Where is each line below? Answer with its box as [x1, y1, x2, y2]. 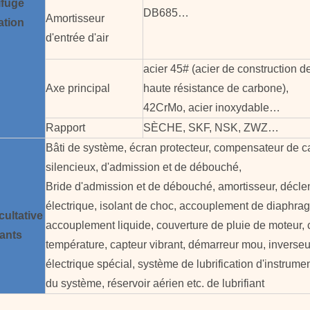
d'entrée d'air [46, 32, 109, 44]
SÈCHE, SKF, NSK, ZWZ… [143, 122, 279, 134]
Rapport [46, 122, 85, 134]
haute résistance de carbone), [143, 82, 289, 94]
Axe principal [46, 82, 110, 94]
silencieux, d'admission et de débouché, [46, 161, 241, 173]
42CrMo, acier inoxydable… [143, 102, 280, 113]
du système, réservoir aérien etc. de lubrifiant [46, 277, 264, 289]
